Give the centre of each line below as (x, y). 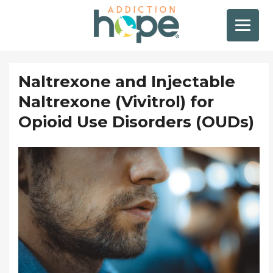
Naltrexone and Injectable (127, 82)
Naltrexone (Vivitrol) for (116, 102)
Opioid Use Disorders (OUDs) (136, 122)
